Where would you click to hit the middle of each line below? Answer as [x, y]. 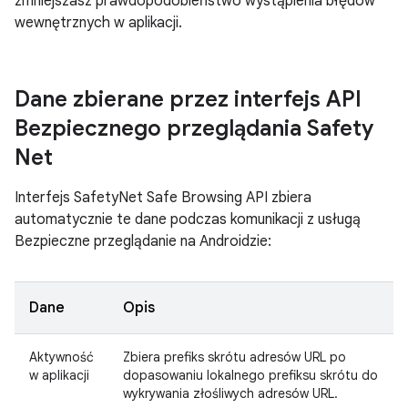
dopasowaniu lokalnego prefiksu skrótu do [250, 375]
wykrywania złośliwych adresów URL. [230, 393]
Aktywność [61, 357]
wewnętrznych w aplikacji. [98, 23]
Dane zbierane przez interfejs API [188, 99]
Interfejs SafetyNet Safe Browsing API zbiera [163, 198]
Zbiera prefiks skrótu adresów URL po [235, 357]
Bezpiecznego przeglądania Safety [194, 128]
